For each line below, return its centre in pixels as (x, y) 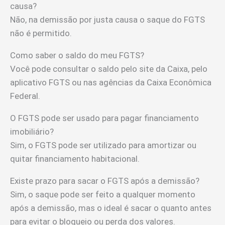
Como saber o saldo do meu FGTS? (77, 55)
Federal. (25, 96)
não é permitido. (41, 33)
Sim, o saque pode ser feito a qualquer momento (103, 195)
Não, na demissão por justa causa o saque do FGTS (107, 20)
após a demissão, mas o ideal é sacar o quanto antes (111, 208)
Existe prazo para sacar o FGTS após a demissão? (105, 181)
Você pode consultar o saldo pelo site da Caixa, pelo (109, 69)
